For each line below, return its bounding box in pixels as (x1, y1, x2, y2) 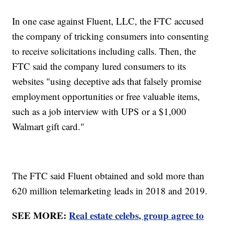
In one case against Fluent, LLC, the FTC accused (12, 15, 204, 28)
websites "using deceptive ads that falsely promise (12, 75, 202, 88)
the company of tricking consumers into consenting (12, 30, 209, 43)
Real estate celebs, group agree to (69, 208, 204, 222)
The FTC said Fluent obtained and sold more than (12, 169, 205, 182)
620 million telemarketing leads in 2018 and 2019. (12, 184, 208, 197)
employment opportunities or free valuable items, (12, 90, 200, 103)
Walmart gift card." (12, 120, 85, 133)
